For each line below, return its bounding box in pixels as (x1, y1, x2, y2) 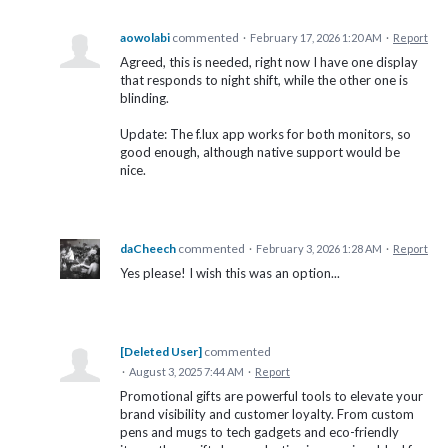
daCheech (120, 241, 176, 257)
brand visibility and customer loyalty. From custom (120, 406, 414, 423)
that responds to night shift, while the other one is (120, 72, 408, 89)
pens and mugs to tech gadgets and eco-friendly (120, 424, 399, 441)
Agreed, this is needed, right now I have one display (120, 54, 418, 71)
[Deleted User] (120, 344, 202, 360)
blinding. (120, 90, 169, 107)
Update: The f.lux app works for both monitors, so (120, 126, 411, 143)
